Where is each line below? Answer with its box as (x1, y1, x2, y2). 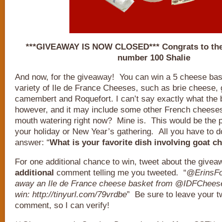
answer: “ (15, 138, 50, 147)
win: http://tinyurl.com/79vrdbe (15, 190, 127, 199)
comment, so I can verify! (15, 201, 110, 210)
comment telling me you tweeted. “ (54, 168, 186, 177)
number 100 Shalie (117, 53, 190, 62)
